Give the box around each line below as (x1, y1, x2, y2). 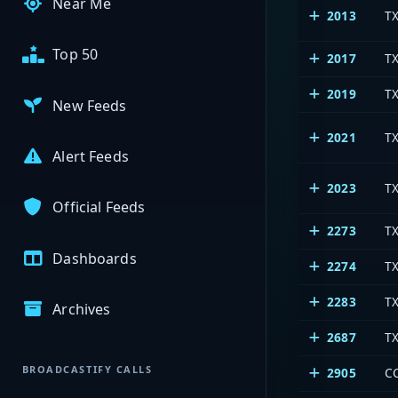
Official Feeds (52, 197, 146, 218)
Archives (52, 298, 111, 319)
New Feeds (52, 95, 127, 115)
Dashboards (52, 248, 137, 268)
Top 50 (52, 44, 99, 65)
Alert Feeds (52, 147, 129, 167)
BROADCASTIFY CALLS (21, 362, 153, 377)
